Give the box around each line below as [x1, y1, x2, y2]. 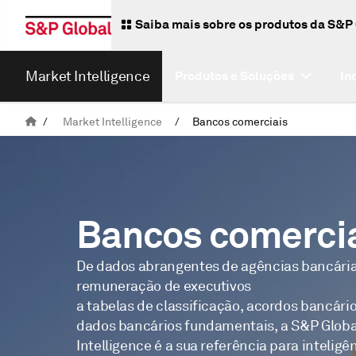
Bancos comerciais [192, 115, 288, 129]
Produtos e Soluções [175, 68, 295, 84]
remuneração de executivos [76, 277, 251, 294]
